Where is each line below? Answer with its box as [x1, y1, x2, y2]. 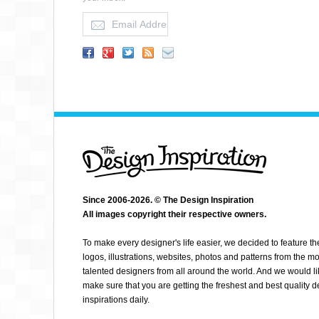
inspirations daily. [83, 295, 150, 305]
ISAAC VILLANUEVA [241, 124, 310, 132]
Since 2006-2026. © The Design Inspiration [83, 195, 253, 205]
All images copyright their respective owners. [83, 209, 266, 219]
